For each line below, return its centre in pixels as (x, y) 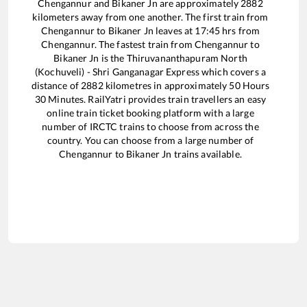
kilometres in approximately (166, 85)
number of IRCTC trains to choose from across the (150, 126)
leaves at (174, 30)
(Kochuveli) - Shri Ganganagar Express (117, 71)
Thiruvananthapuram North (187, 58)
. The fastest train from (144, 44)
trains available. (207, 153)
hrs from (240, 30)
